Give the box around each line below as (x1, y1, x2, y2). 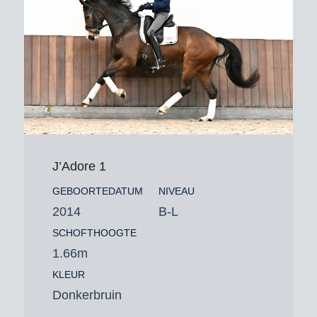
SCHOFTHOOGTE (52, 226, 137, 238)
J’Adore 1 (52, 158, 106, 173)
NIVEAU (158, 185, 195, 197)
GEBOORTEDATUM (52, 185, 143, 197)
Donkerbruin (52, 287, 122, 302)
